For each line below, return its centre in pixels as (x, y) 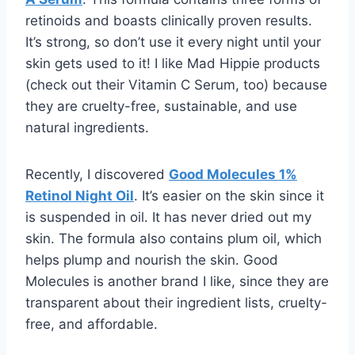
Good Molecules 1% (233, 175)
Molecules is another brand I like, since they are (177, 282)
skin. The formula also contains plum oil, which (174, 239)
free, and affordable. (94, 324)
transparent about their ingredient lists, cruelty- (176, 303)
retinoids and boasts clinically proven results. (169, 21)
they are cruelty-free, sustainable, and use (161, 107)
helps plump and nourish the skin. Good (152, 260)
